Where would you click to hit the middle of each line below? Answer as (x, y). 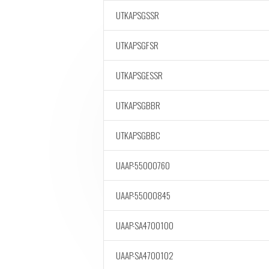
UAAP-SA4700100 (145, 225)
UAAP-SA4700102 (145, 255)
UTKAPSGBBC (138, 135)
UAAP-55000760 (143, 165)
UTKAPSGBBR (138, 105)
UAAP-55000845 (143, 195)
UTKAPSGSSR (138, 15)
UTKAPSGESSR (139, 75)
